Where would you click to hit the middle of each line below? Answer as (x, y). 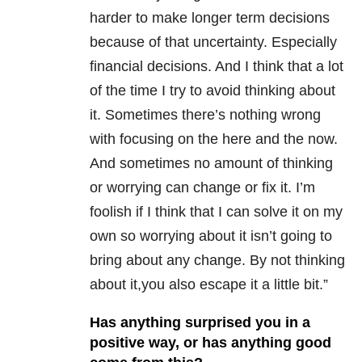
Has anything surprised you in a (200, 323)
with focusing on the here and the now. (214, 139)
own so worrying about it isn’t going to (211, 236)
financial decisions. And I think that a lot (217, 67)
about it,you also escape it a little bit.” (209, 285)
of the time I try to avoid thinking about (213, 91)
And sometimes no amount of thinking (211, 164)
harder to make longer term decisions (210, 18)
